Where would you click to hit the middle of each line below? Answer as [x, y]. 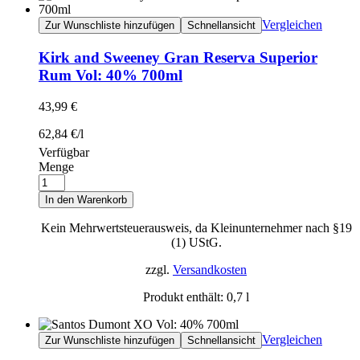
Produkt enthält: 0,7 [194, 297]
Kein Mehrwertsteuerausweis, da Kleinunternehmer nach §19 [196, 227]
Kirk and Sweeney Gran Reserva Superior [178, 58]
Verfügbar [64, 152]
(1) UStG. [196, 242]
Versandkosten [210, 269]
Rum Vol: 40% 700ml [110, 76]
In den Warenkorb [86, 199]
